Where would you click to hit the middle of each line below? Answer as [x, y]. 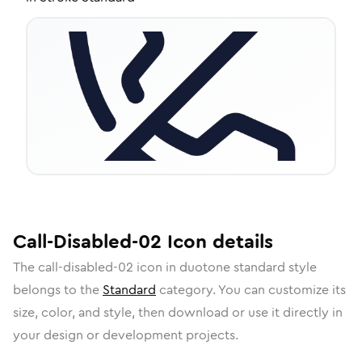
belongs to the [58, 290]
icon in [156, 267]
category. [187, 290]
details [240, 242]
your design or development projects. [126, 335]
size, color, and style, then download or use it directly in [178, 312]
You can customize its [282, 290]
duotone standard [232, 267]
